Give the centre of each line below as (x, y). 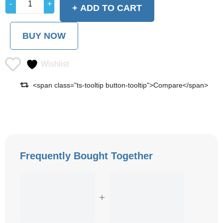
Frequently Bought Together (86, 156)
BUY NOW (44, 36)
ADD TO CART (111, 8)
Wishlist (55, 64)
